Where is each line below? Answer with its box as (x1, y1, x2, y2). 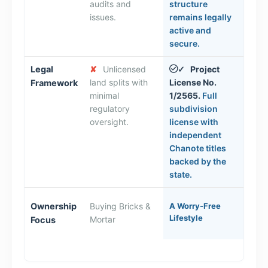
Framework (31, 77, 78, 89)
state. (169, 169, 192, 179)
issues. (90, 11, 116, 22)
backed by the (169, 156, 226, 166)
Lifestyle (169, 212, 203, 223)
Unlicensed (100, 63, 146, 74)
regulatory (90, 103, 130, 114)
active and (169, 25, 211, 35)
